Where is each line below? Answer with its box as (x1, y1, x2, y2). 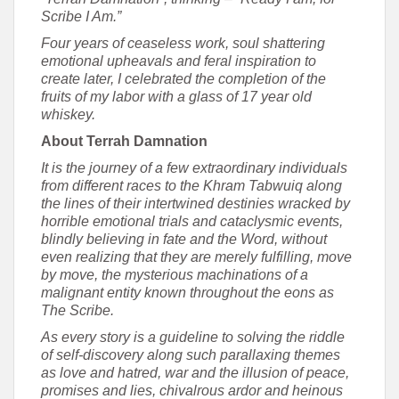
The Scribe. (41, 303, 114, 318)
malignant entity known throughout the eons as (41, 285, 334, 300)
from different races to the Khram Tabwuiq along (41, 178, 342, 193)
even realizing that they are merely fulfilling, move (41, 249, 352, 265)
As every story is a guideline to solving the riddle (41, 330, 345, 345)
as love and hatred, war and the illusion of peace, (41, 365, 349, 380)
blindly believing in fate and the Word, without (41, 232, 327, 247)
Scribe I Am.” (41, 9, 121, 24)
